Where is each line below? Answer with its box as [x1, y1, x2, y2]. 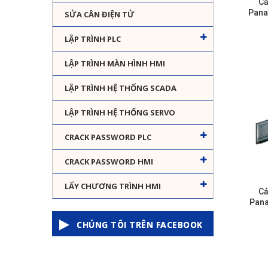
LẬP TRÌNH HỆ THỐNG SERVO [65, 107, 175, 118]
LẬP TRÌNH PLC [65, 33, 121, 45]
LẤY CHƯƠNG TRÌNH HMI [65, 181, 161, 192]
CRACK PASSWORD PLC [65, 132, 151, 143]
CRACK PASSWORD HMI [65, 156, 153, 167]
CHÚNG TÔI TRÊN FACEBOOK [77, 219, 203, 231]
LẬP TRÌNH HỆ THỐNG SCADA [65, 83, 176, 94]
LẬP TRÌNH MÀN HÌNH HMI [65, 58, 165, 69]
